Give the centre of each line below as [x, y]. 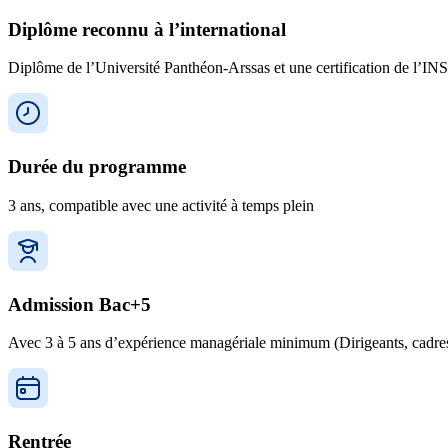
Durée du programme [97, 167]
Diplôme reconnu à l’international [147, 29]
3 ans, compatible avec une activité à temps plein [161, 205]
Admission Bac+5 [79, 304]
